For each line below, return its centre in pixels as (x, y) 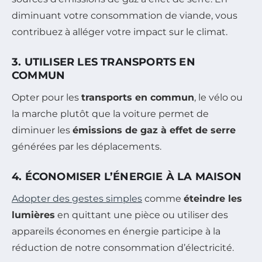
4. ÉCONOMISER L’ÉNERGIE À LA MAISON (127, 176)
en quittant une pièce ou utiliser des (142, 215)
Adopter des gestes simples (77, 198)
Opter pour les (46, 97)
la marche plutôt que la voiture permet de (110, 113)
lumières (33, 215)
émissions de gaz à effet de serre (154, 130)
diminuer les (42, 130)
